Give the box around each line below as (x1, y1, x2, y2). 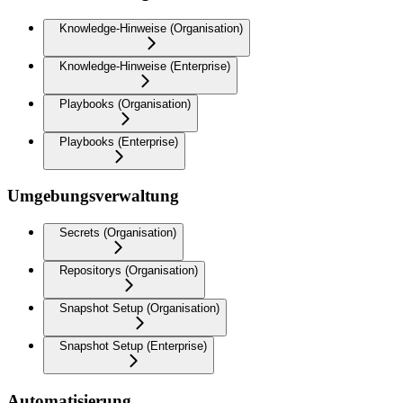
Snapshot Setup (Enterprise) (59, 339, 207, 353)
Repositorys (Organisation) (59, 264, 198, 277)
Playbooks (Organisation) (59, 96, 191, 111)
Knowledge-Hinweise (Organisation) (59, 21, 243, 35)
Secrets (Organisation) (59, 226, 176, 239)
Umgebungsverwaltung (7, 186, 179, 206)
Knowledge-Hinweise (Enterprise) (59, 58, 230, 73)
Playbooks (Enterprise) (59, 134, 178, 148)
